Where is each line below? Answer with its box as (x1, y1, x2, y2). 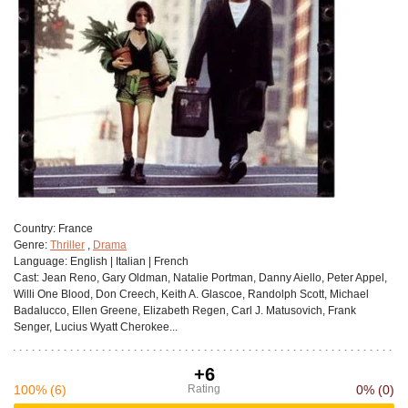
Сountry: (14, 222, 56, 235)
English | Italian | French (67, 255, 189, 268)
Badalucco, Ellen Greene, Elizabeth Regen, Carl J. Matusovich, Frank (14, 304, 356, 317)
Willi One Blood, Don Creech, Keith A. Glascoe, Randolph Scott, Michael (14, 288, 369, 301)
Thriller (50, 239, 85, 251)
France (56, 222, 93, 235)
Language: (14, 255, 67, 268)
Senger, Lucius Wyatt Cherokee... (14, 321, 178, 333)
